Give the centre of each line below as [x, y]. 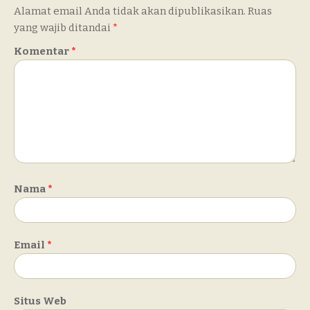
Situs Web [40, 301]
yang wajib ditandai [63, 28]
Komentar [43, 52]
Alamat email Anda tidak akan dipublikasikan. [130, 11]
